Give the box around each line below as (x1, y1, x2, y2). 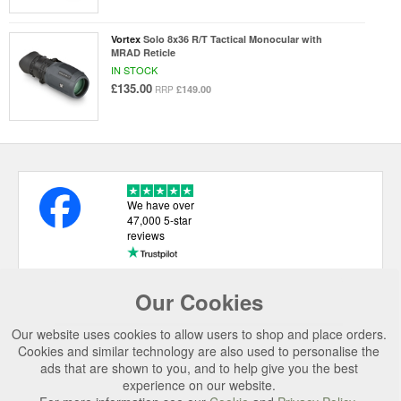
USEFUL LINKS (58, 295, 151, 314)
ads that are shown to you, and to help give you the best (39, 359, 358, 377)
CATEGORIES (58, 328, 141, 346)
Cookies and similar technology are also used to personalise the (18, 342, 380, 360)
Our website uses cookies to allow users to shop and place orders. (11, 325, 387, 343)
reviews (126, 226, 165, 243)
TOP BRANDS (58, 360, 141, 379)
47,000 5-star (126, 211, 192, 227)
